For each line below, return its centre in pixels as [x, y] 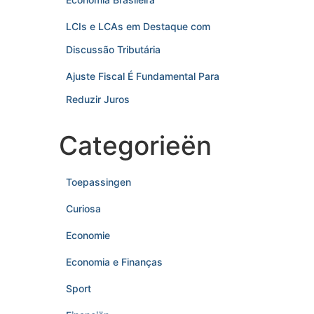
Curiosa [83, 209]
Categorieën [135, 145]
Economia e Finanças [114, 262]
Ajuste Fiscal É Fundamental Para [142, 76]
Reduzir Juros [97, 99]
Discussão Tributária [113, 49]
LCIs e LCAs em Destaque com [138, 26]
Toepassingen [98, 182]
